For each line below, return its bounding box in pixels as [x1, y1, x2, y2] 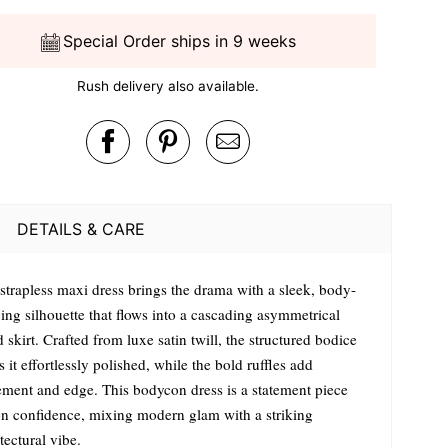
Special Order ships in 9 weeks [63, 31, 297, 52]
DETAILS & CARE [16, 218, 145, 239]
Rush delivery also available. [76, 78, 259, 95]
